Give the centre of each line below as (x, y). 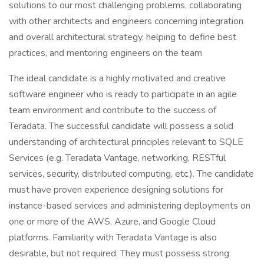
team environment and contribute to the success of (113, 110)
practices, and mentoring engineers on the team (105, 53)
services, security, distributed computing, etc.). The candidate (131, 174)
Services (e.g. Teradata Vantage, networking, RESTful (117, 158)
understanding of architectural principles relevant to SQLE (126, 142)
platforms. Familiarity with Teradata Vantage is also (113, 237)
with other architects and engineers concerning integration (126, 21)
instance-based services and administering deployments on (130, 206)
